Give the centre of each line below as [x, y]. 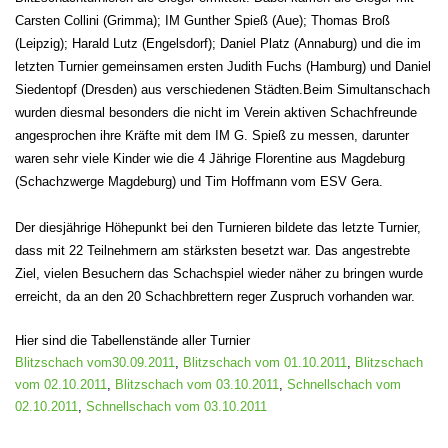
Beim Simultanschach [366, 90]
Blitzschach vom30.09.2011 [95, 363]
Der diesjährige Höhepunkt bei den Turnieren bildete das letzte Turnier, [218, 228]
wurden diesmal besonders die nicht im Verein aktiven [172, 113]
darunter [385, 136]
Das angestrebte [362, 251]
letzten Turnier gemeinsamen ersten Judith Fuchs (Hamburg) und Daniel [223, 67]
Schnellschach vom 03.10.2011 [176, 407]
